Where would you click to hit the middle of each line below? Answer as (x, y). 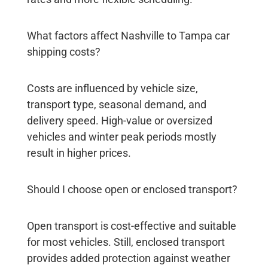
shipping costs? (63, 52)
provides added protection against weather (128, 258)
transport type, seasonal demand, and (116, 105)
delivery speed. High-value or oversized (119, 121)
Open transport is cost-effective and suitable (131, 226)
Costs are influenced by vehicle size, (112, 89)
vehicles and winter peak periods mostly (121, 137)
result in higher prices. (79, 153)
